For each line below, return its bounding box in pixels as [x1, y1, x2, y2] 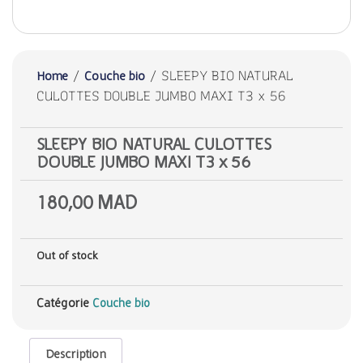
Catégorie [36, 297, 89, 310]
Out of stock [36, 250, 98, 263]
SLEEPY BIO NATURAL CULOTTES [36, 135, 271, 154]
